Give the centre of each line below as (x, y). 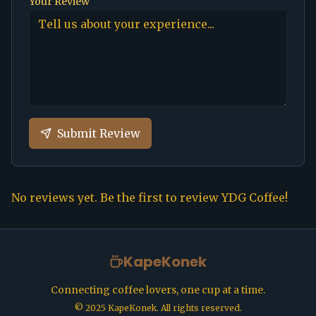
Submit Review (99, 133)
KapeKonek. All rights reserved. (174, 308)
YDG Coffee (253, 197)
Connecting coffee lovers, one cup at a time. (158, 290)
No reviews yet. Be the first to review (116, 197)
